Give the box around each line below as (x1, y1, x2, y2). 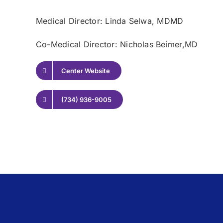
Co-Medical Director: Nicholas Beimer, (36, 39, 185, 49)
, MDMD (151, 16, 184, 26)
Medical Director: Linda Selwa (36, 16, 152, 26)
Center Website (61, 67, 110, 75)
